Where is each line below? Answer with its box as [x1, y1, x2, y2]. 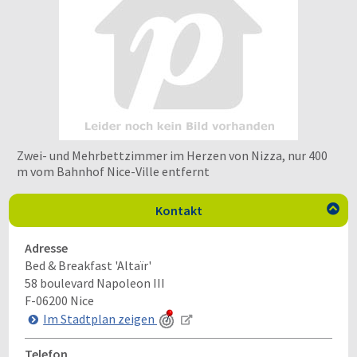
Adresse [25, 240, 68, 256]
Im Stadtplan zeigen [43, 310, 158, 327]
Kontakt [155, 202, 202, 218]
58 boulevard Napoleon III [25, 275, 165, 291]
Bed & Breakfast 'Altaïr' [25, 257, 151, 273]
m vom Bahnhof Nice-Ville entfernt [17, 163, 210, 179]
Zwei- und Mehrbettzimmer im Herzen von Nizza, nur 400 [17, 147, 328, 163]
